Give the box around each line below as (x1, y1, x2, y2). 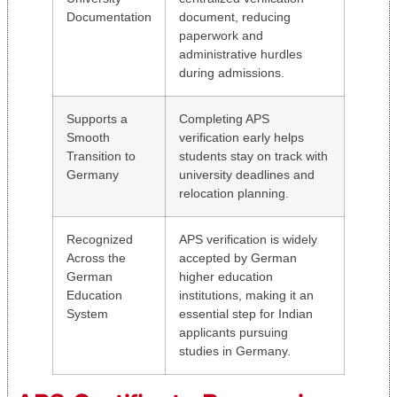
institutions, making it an (179, 287, 314, 302)
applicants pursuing (179, 324, 288, 339)
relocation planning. (179, 185, 289, 200)
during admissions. (179, 65, 284, 80)
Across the (66, 250, 126, 265)
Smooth (66, 129, 110, 144)
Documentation (66, 9, 152, 24)
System (66, 306, 108, 321)
